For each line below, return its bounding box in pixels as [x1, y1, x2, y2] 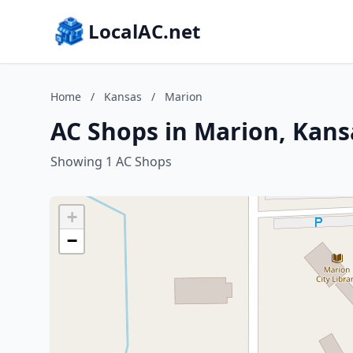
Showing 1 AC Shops [50, 153, 172, 170]
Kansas [104, 89, 142, 104]
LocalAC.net [88, 18, 200, 44]
